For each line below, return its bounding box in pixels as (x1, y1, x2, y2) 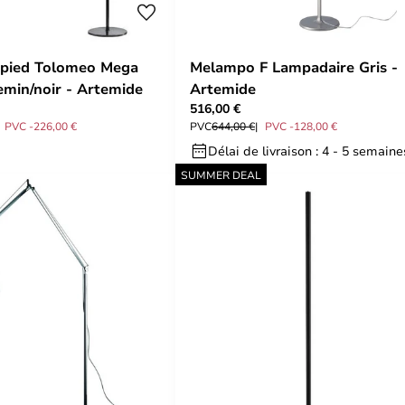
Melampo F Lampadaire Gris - (190, 57, 398, 77)
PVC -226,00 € (5, 118, 77, 133)
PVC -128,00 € (265, 118, 337, 133)
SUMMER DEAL (181, 167, 261, 182)
